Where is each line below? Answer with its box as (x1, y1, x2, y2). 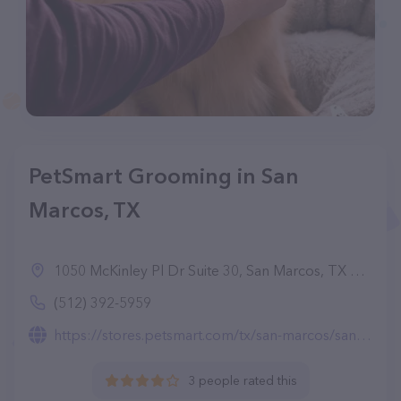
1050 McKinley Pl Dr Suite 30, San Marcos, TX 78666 (54, 261, 350, 279)
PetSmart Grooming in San (29, 163, 299, 189)
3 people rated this (187, 372, 297, 388)
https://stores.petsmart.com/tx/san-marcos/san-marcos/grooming (54, 326, 356, 344)
